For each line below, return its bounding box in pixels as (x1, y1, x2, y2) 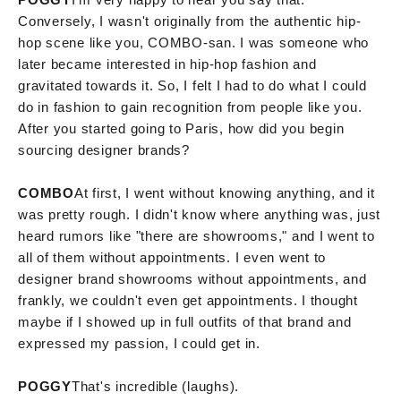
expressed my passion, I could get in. (18, 335, 260, 351)
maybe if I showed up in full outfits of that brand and (18, 313, 352, 329)
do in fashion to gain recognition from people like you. (18, 98, 363, 115)
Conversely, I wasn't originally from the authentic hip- (18, 13, 362, 29)
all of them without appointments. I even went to (18, 249, 326, 265)
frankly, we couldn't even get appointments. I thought (18, 292, 358, 308)
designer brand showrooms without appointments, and (18, 270, 367, 286)
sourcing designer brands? (18, 141, 190, 158)
